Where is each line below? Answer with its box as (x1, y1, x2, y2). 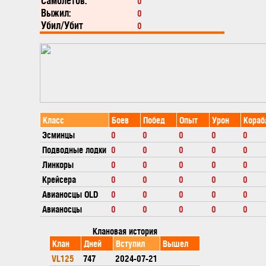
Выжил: (41, 6, 71, 19)
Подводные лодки (42, 143, 107, 156)
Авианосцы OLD (42, 188, 99, 200)
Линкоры (42, 158, 74, 170)
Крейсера (42, 173, 77, 185)
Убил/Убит (41, 18, 84, 31)
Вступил (116, 237, 145, 249)
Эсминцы (42, 128, 75, 141)
